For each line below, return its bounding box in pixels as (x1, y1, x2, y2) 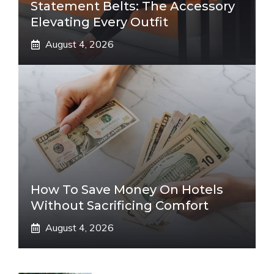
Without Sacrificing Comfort (31, 198, 209, 213)
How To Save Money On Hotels (31, 182, 223, 197)
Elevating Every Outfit (31, 15, 168, 29)
